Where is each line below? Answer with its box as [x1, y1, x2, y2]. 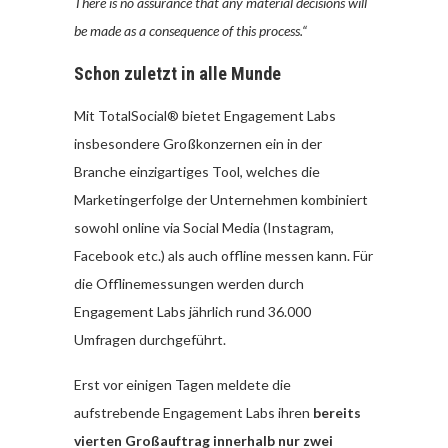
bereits [313, 404, 361, 422]
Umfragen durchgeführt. [74, 331, 226, 349]
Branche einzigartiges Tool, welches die [74, 163, 320, 181]
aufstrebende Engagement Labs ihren [74, 404, 313, 422]
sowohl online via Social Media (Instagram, [74, 219, 334, 237]
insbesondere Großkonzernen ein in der [74, 135, 322, 153]
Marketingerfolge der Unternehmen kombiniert [74, 191, 368, 209]
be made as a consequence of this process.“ [74, 22, 307, 40]
